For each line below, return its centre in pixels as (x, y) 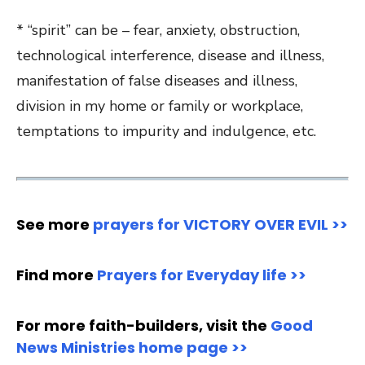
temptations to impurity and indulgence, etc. (166, 131)
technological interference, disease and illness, (170, 55)
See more (55, 224)
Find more (57, 275)
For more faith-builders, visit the (143, 325)
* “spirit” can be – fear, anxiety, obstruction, (158, 30)
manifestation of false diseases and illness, (157, 80)
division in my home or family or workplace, (160, 106)
